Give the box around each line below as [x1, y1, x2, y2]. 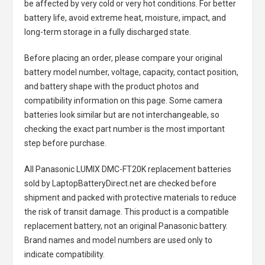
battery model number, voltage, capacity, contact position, [24, 67, 238, 77]
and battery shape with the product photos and [24, 82, 199, 91]
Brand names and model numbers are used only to [24, 235, 212, 245]
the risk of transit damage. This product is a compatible [24, 207, 229, 216]
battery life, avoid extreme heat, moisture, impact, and [24, 13, 226, 22]
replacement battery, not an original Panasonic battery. [24, 221, 228, 231]
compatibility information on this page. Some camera [24, 96, 222, 105]
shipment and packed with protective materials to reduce [24, 193, 237, 202]
